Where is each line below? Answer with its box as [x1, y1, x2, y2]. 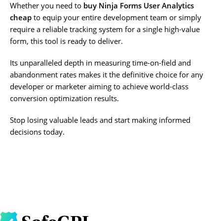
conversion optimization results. [10, 93, 119, 103]
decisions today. [10, 126, 65, 137]
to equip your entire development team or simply [32, 12, 201, 22]
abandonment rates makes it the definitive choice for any [10, 69, 203, 79]
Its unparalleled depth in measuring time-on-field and [10, 57, 191, 68]
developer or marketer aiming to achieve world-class [10, 81, 188, 91]
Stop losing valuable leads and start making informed [10, 114, 190, 125]
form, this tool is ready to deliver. [10, 36, 123, 46]
